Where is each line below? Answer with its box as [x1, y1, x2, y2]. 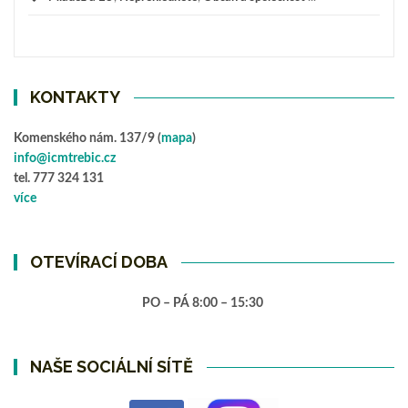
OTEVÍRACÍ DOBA [30, 252, 168, 272]
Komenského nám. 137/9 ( [14, 132, 161, 146]
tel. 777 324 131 [14, 172, 104, 186]
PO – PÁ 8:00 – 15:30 [142, 297, 266, 311]
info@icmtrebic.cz [14, 152, 116, 166]
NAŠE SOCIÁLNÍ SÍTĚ [30, 357, 194, 377]
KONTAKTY [30, 87, 121, 107]
